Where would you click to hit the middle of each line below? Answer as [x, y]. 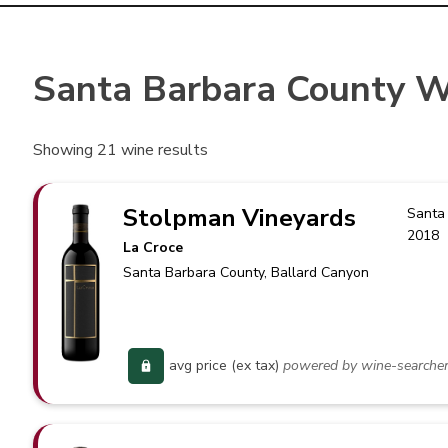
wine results [163, 150]
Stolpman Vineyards [240, 218]
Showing [65, 150]
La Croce [153, 247]
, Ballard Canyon [317, 272]
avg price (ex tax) [224, 365]
